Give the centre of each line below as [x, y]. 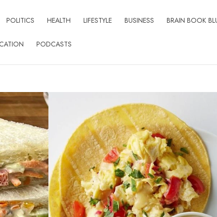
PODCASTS [54, 44]
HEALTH [59, 20]
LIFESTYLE [97, 20]
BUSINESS [139, 20]
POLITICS [20, 20]
